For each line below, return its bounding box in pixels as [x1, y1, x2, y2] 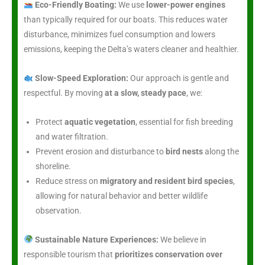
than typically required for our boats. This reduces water [24, 14, 228, 24]
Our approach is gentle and [128, 73, 229, 83]
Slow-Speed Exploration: [34, 73, 128, 83]
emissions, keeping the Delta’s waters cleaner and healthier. [24, 44, 239, 54]
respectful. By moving [24, 88, 105, 98]
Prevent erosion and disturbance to [35, 146, 166, 156]
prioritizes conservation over [115, 249, 222, 259]
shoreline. [35, 161, 71, 171]
